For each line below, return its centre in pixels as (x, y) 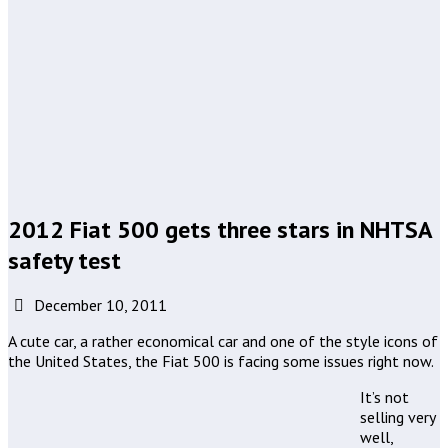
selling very (397, 417)
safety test (64, 260)
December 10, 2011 (99, 305)
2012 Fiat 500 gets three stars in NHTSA (220, 229)
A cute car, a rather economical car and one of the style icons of (223, 341)
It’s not (384, 397)
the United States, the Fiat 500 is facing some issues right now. (221, 361)
